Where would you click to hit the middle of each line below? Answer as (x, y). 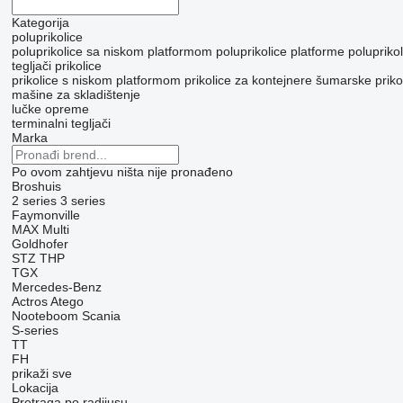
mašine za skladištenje (76, 95)
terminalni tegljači (61, 124)
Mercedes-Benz (56, 287)
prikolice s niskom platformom (96, 81)
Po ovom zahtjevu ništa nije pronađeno (122, 172)
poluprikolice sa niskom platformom (112, 52)
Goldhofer (40, 244)
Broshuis (36, 187)
